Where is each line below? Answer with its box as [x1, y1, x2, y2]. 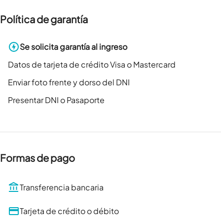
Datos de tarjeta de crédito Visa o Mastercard [8, 59, 176, 70]
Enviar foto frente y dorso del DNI [8, 77, 130, 88]
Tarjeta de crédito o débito [20, 206, 119, 217]
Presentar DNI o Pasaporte [8, 95, 105, 106]
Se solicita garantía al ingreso [20, 41, 127, 52]
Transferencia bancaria [20, 182, 104, 193]
